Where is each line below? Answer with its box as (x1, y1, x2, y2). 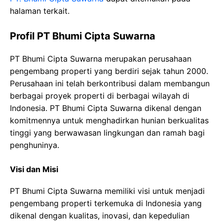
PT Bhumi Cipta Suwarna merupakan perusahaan (10, 54, 191, 64)
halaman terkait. (10, 6, 70, 16)
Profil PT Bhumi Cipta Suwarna (10, 30, 155, 42)
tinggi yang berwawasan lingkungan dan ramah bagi (10, 128, 205, 138)
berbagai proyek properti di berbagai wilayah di (10, 91, 189, 101)
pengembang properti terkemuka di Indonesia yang (10, 198, 202, 208)
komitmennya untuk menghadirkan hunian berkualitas (10, 115, 209, 125)
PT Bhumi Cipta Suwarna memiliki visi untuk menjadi (10, 186, 205, 196)
